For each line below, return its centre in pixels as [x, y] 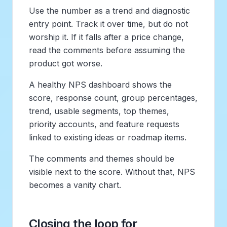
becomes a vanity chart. [75, 185]
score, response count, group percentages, [113, 98]
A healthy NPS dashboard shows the [100, 84]
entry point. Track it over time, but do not [108, 24]
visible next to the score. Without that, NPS [112, 172]
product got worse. [66, 63]
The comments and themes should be [102, 158]
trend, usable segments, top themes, [99, 111]
